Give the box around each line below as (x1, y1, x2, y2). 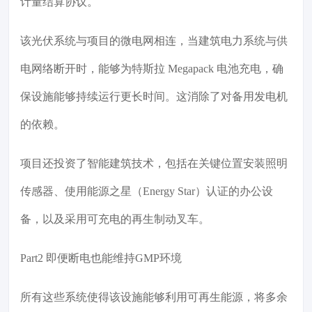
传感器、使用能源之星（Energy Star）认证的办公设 (20, 185, 273, 198)
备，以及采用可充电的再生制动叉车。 (20, 213, 210, 226)
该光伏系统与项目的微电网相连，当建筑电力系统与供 (20, 35, 288, 47)
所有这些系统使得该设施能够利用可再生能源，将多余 (20, 291, 288, 304)
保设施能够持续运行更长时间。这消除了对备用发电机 (20, 91, 288, 103)
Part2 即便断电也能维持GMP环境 (20, 252, 182, 265)
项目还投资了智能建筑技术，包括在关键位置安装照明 (20, 157, 288, 170)
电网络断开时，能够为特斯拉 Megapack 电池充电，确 (20, 63, 283, 75)
